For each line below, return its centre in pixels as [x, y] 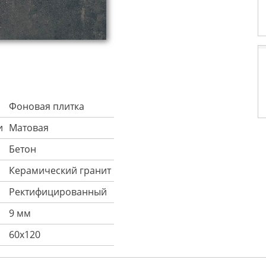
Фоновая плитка [47, 106]
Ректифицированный [58, 192]
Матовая [29, 128]
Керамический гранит [60, 170]
